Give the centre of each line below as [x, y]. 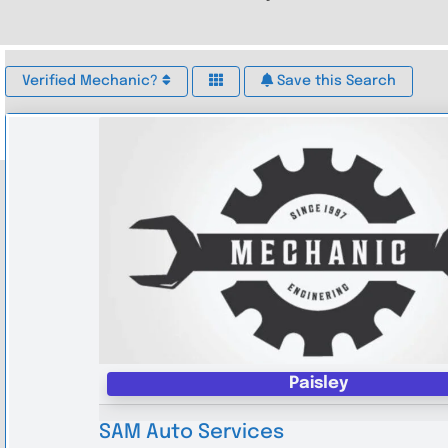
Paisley [318, 383]
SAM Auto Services [191, 432]
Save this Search [335, 80]
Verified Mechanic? [92, 80]
